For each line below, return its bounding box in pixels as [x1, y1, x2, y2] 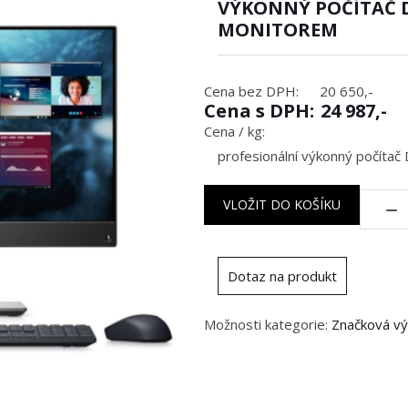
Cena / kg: [204, 122, 265, 140]
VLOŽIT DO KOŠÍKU [223, 196, 341, 213]
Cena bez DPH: [204, 82, 299, 100]
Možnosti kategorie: [204, 315, 331, 333]
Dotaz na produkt [228, 267, 337, 285]
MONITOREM [218, 17, 338, 42]
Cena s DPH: [204, 98, 314, 123]
